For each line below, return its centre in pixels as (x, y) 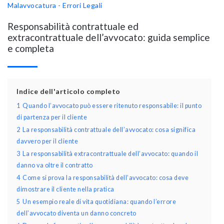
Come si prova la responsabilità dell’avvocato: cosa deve (105, 177)
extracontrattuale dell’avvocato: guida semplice (109, 37)
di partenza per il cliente (52, 117)
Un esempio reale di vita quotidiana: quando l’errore (99, 201)
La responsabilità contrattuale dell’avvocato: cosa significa (109, 129)
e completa (31, 48)
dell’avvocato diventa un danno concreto (76, 213)
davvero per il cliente (47, 141)
